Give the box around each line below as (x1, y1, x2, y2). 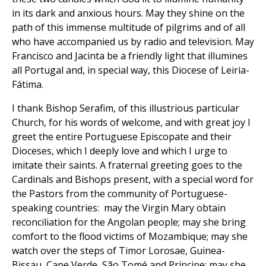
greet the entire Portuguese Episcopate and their (12, 130, 232, 144)
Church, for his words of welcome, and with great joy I (12, 116, 251, 129)
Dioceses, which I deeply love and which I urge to (12, 144, 227, 158)
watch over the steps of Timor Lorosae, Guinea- (12, 244, 225, 258)
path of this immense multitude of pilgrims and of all (12, 21, 245, 34)
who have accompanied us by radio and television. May (12, 35, 254, 49)
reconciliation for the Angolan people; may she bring (12, 216, 246, 229)
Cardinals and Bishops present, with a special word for (12, 173, 254, 186)
